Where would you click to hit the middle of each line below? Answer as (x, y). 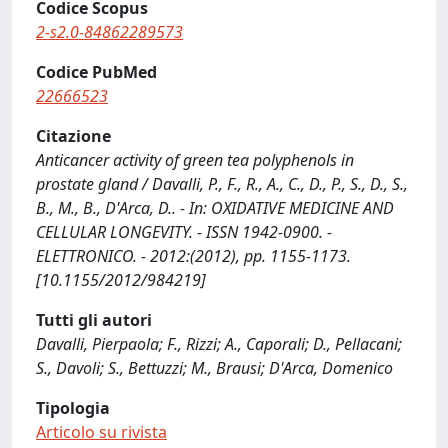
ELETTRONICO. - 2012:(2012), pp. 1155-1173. (193, 256)
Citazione (73, 136)
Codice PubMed (96, 72)
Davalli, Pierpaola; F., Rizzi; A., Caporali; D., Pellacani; (219, 344)
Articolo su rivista (101, 432)
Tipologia (73, 408)
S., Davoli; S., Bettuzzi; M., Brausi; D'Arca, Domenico (214, 368)
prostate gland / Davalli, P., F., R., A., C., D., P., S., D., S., (222, 184)
